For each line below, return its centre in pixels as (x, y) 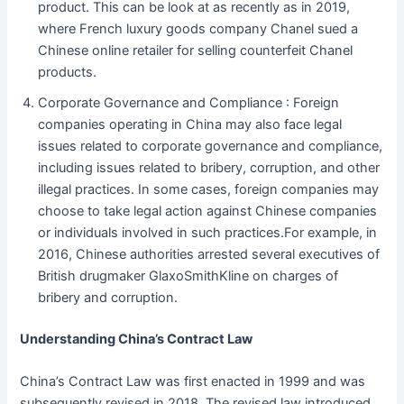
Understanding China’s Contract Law (137, 340)
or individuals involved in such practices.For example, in (208, 233)
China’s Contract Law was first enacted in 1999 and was (193, 382)
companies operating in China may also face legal (190, 125)
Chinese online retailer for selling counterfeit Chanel (196, 51)
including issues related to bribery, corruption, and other (209, 168)
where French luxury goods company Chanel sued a (198, 29)
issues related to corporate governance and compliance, (211, 147)
